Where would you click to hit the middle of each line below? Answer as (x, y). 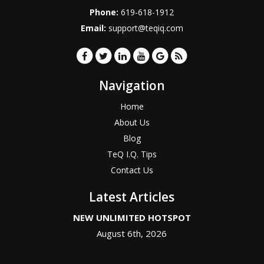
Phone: (105, 12)
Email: (94, 28)
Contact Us (132, 170)
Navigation (132, 86)
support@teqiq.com (146, 28)
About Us (132, 123)
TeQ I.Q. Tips (132, 154)
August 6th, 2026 (132, 234)
